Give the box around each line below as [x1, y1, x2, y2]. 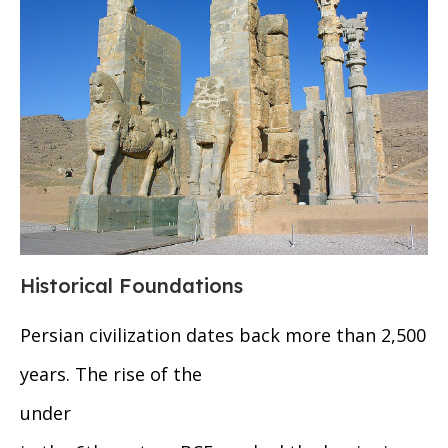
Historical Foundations [20, 273, 243, 299]
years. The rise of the [20, 362, 202, 387]
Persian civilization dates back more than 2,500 [20, 323, 426, 348]
